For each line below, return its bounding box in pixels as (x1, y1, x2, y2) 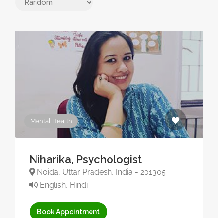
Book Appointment (37, 208, 100, 216)
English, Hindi (38, 181, 88, 190)
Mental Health (30, 117, 72, 125)
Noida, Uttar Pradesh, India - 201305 (35, 167, 166, 177)
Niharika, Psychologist (29, 153, 142, 165)
